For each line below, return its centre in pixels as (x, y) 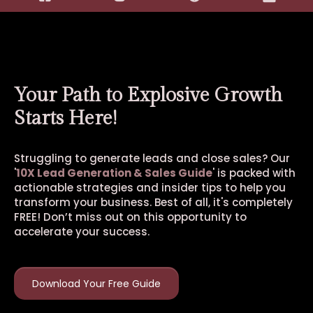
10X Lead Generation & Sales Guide (114, 173)
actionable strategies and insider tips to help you (150, 188)
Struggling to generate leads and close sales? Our (152, 158)
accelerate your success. (82, 232)
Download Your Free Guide (96, 284)
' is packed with (254, 173)
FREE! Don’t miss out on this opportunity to (130, 217)
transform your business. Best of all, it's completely (153, 202)
